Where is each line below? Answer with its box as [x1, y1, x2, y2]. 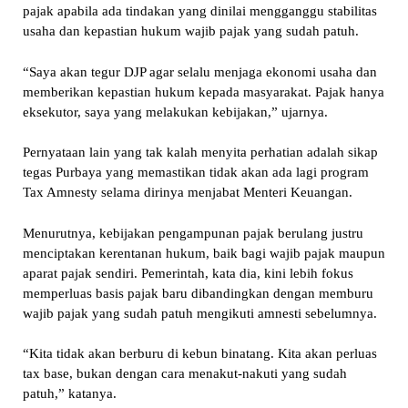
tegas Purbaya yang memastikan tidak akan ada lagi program [22, 165, 369, 180]
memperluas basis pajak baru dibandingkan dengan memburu [22, 285, 373, 301]
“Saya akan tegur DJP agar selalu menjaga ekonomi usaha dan [22, 64, 377, 79]
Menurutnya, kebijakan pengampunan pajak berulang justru [22, 225, 363, 240]
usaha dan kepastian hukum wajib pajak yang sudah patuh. [22, 24, 359, 39]
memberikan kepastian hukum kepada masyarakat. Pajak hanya [22, 84, 384, 99]
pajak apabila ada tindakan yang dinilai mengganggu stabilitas [22, 4, 377, 19]
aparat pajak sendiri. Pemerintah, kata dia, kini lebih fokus [22, 265, 353, 280]
